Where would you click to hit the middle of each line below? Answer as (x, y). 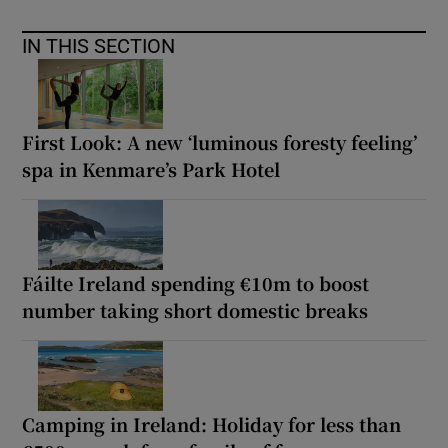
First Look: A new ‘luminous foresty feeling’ (220, 142)
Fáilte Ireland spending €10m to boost (196, 283)
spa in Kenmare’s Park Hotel (151, 169)
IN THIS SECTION (99, 46)
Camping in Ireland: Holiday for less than (212, 424)
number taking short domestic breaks (195, 310)
